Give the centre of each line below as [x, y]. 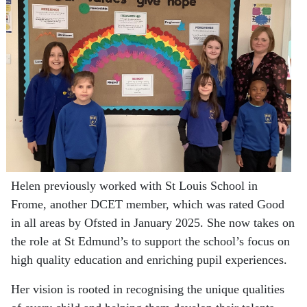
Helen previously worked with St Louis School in [134, 185]
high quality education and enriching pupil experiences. [149, 259]
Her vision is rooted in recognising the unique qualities [148, 289]
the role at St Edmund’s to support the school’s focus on [150, 241]
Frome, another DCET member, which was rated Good [148, 204]
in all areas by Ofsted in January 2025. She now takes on [153, 222]
